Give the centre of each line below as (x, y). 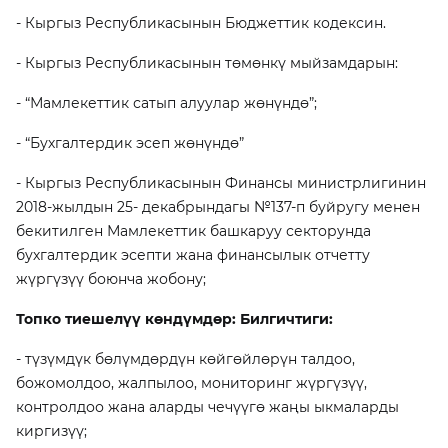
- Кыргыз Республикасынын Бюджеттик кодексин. (201, 23)
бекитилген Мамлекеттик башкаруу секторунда (193, 231)
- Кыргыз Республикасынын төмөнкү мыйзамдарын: (207, 63)
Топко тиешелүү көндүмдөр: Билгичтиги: (174, 319)
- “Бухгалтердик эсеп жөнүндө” (130, 143)
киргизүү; (51, 431)
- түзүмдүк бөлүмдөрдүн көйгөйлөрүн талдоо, (185, 359)
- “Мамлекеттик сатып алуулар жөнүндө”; (166, 103)
